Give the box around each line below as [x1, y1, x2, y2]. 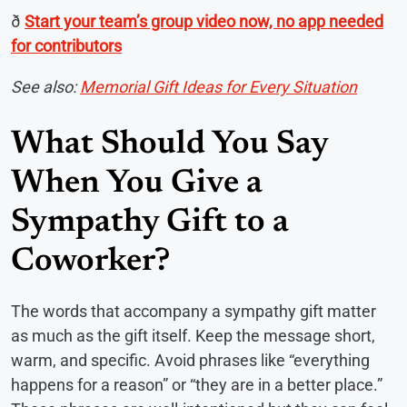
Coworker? [11, 245, 170, 279]
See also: [11, 76, 80, 96]
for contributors [11, 35, 122, 55]
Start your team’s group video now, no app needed [25, 11, 383, 31]
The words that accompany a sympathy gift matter [11, 301, 376, 321]
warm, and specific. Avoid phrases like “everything [11, 350, 370, 370]
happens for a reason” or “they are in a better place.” [11, 374, 382, 394]
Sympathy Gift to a [11, 206, 289, 240]
